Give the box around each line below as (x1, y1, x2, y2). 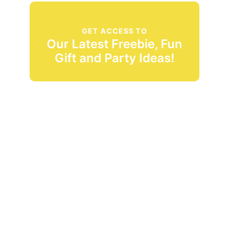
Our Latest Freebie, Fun (47, 37, 183, 52)
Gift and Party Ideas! (55, 51, 175, 66)
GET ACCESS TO (82, 27, 148, 36)
